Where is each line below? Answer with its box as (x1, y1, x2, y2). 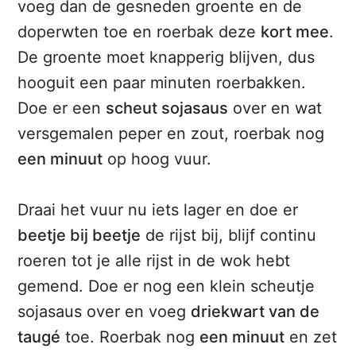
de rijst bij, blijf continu (141, 226, 317, 246)
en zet (284, 327, 338, 347)
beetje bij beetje (17, 226, 141, 246)
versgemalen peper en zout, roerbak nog (17, 124, 325, 144)
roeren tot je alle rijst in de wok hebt (17, 251, 291, 271)
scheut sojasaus (106, 99, 229, 118)
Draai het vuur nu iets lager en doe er (17, 200, 299, 220)
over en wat (228, 99, 323, 118)
